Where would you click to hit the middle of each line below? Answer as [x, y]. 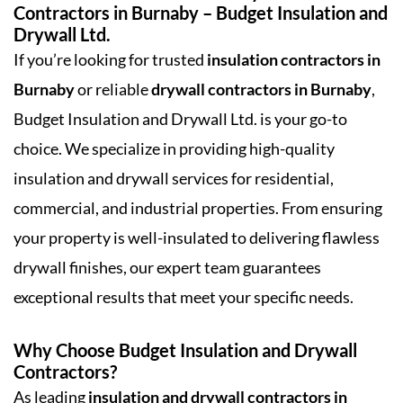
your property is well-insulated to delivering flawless [197, 237]
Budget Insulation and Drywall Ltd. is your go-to [180, 119]
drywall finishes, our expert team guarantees [167, 267]
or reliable [113, 89]
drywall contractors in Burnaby [261, 89]
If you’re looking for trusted [110, 59]
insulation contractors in [294, 59]
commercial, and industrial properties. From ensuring [198, 208]
